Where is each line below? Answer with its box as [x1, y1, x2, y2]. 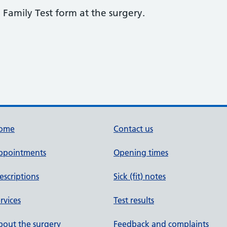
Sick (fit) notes [113, 171, 166, 181]
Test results [113, 195, 154, 205]
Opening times [113, 147, 168, 158]
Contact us [113, 124, 153, 134]
